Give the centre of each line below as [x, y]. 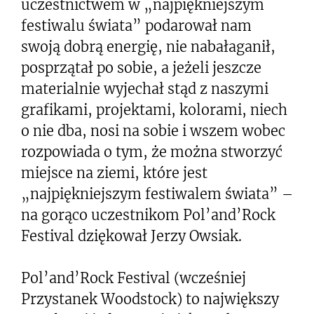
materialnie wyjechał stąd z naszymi [145, 89]
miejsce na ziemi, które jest [114, 173]
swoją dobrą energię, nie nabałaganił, [148, 47]
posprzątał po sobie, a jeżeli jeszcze [141, 68]
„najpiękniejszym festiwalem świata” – [157, 194]
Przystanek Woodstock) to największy [150, 299]
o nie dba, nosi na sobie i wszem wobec [153, 131]
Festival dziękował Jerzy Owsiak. [131, 236]
